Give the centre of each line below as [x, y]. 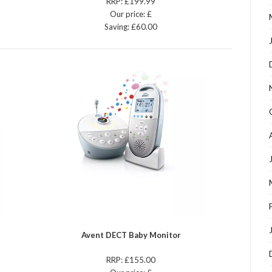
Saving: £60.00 [131, 27]
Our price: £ [131, 14]
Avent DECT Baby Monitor [131, 235]
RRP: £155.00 [131, 260]
